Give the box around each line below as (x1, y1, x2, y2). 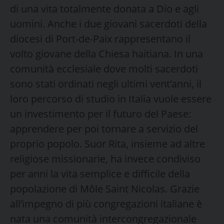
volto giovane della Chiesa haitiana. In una (10, 46, 203, 60)
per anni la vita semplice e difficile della (10, 166, 190, 180)
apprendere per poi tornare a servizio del (10, 121, 198, 135)
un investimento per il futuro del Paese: (10, 106, 191, 120)
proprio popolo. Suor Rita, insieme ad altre (10, 136, 205, 150)
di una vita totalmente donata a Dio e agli (10, 1, 199, 15)
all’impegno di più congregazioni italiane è (10, 196, 202, 210)
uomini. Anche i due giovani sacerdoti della (10, 16, 207, 30)
